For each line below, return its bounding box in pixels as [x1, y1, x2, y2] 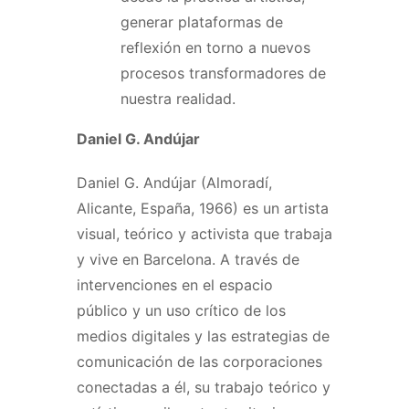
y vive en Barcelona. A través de [77, 249, 299, 268]
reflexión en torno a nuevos [121, 37, 310, 57]
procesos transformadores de [121, 63, 326, 82]
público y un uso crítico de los [77, 300, 286, 320]
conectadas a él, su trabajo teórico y [77, 377, 330, 396]
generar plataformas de [121, 12, 283, 31]
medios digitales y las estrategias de [77, 326, 330, 345]
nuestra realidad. [121, 89, 236, 108]
